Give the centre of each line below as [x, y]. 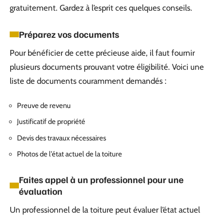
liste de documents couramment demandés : [88, 81]
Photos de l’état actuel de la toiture [70, 154]
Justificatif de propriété [51, 122]
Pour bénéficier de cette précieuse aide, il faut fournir [102, 53]
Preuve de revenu [44, 105]
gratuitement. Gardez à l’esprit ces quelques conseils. [101, 8]
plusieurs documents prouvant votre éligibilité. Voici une [107, 67]
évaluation [41, 191]
